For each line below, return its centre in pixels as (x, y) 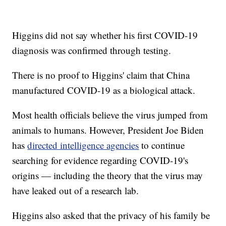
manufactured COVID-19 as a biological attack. (104, 90)
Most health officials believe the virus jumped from (110, 115)
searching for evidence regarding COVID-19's (100, 160)
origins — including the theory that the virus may (108, 176)
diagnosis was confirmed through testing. (92, 50)
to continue (162, 145)
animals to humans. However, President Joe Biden (108, 130)
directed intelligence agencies (83, 145)
